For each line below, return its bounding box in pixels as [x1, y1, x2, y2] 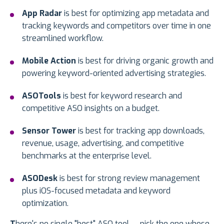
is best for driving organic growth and [76, 55, 213, 66]
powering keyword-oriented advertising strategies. [22, 68, 206, 79]
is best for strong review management [57, 173, 200, 184]
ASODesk [22, 173, 57, 184]
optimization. [22, 198, 68, 209]
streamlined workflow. [22, 33, 103, 44]
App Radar [22, 8, 62, 19]
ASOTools [22, 90, 61, 101]
